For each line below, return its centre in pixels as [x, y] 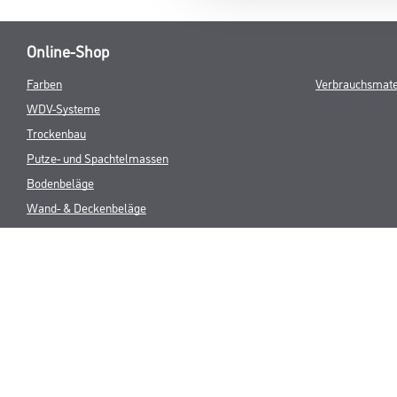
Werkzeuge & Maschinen [90, 231]
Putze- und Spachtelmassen [97, 157]
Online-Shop [68, 50]
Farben [44, 82]
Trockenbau [56, 132]
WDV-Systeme [63, 107]
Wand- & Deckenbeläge [86, 206]
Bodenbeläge [60, 182]
